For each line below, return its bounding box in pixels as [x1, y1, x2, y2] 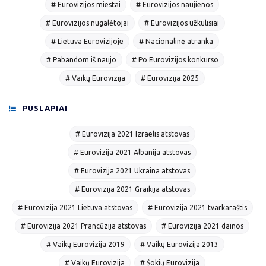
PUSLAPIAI [20, 103, 68, 112]
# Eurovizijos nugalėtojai [45, 18, 129, 27]
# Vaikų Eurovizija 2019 [46, 240, 125, 249]
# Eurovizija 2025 [141, 74, 199, 82]
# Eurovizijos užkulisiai [144, 18, 219, 27]
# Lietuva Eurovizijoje [51, 37, 123, 45]
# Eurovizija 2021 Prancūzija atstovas [21, 222, 146, 230]
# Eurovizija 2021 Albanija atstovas [74, 148, 191, 157]
